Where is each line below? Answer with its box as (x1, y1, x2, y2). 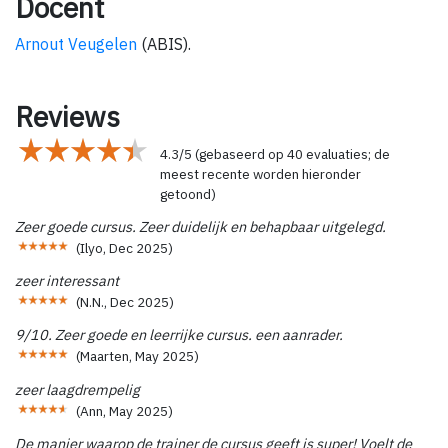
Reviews (15, 97, 120, 135)
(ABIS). (137, 33, 191, 54)
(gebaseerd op (192, 144, 287, 163)
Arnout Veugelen (15, 33, 137, 54)
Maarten (80, 347, 129, 366)
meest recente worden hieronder (160, 164, 361, 183)
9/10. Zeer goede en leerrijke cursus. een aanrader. (15, 325, 343, 345)
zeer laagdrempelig (15, 379, 140, 399)
